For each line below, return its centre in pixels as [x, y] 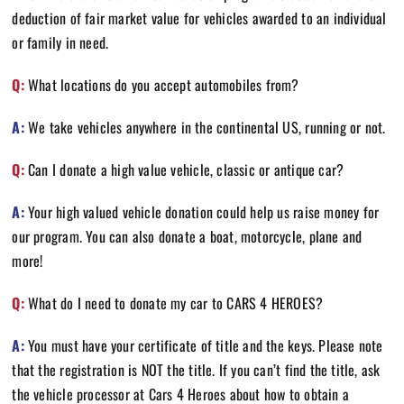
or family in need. [60, 42]
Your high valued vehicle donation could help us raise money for [202, 211]
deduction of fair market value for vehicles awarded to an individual [199, 18]
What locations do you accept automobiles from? [161, 84]
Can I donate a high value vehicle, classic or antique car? [184, 169]
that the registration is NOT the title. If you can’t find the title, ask [196, 369]
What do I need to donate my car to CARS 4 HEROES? [174, 303]
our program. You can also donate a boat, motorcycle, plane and [187, 236]
